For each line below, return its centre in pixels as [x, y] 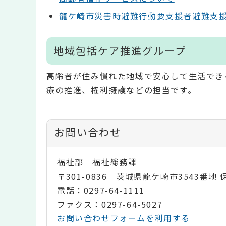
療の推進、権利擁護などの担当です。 [122, 90]
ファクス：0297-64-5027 [110, 204]
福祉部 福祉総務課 [97, 162]
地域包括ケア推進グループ [120, 50]
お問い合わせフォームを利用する [124, 218]
